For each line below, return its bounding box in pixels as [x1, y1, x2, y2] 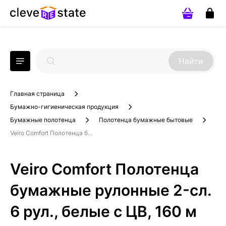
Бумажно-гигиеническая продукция [10, 103, 119, 110]
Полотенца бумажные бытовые [99, 116, 193, 124]
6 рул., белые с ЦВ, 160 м [10, 202, 197, 220]
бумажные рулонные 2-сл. [10, 181, 211, 199]
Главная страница [10, 90, 65, 97]
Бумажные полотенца [10, 116, 76, 124]
